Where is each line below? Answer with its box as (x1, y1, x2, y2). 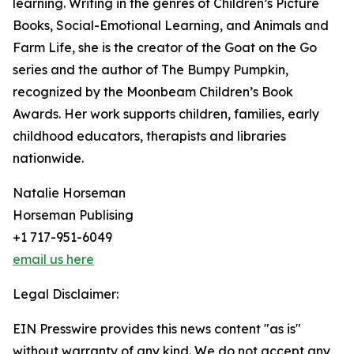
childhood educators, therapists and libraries (13, 128, 286, 145)
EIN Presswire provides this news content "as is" (13, 321, 301, 337)
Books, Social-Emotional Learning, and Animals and (13, 17, 329, 34)
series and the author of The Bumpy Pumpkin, (13, 62, 288, 78)
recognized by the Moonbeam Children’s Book (13, 84, 293, 100)
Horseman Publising (13, 207, 134, 224)
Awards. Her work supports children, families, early (13, 106, 319, 122)
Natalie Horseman (13, 185, 126, 201)
